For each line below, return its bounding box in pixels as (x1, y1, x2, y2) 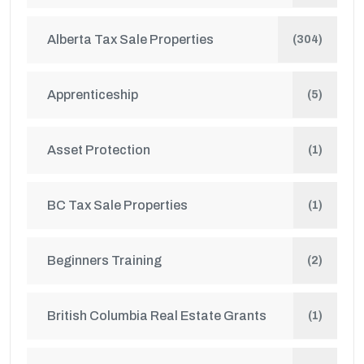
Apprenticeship (47, 88, 138, 102)
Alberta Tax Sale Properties (47, 32, 214, 46)
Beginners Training (47, 253, 162, 267)
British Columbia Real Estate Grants (47, 309, 266, 323)
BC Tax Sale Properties (47, 198, 188, 212)
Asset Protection (47, 143, 150, 157)
